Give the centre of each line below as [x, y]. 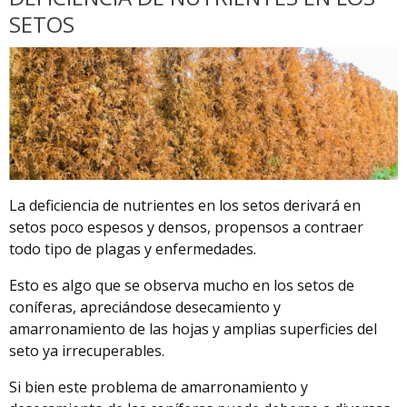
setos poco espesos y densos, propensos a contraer [186, 227]
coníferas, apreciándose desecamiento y [145, 307]
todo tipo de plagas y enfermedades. [133, 248]
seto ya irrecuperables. [87, 350]
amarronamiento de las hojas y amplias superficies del [193, 328]
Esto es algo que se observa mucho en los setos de [182, 285]
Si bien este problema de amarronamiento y [159, 387]
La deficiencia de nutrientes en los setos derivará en [185, 205]
